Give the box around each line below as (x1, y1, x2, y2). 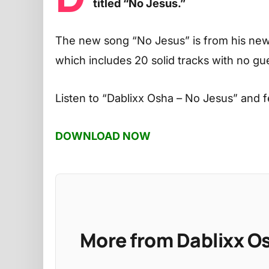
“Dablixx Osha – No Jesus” (99, 91, 238, 104)
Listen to (55, 91, 99, 104)
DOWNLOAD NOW (55, 129, 151, 142)
